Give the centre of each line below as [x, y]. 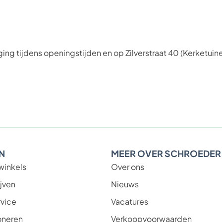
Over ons [127, 167]
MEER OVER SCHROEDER [166, 154]
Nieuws [125, 184]
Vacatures [129, 202]
